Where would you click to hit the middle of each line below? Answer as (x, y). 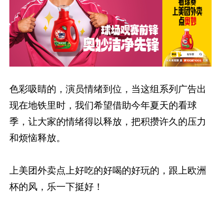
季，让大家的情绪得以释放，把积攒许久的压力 (108, 122)
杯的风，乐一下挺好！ (56, 187)
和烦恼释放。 (38, 138)
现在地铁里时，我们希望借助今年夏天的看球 (103, 105)
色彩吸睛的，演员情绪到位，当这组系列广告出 (108, 89)
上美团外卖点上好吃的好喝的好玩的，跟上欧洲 (108, 170)
